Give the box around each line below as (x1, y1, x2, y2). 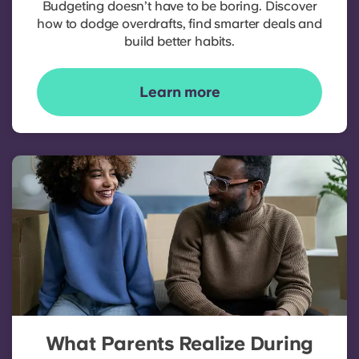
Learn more (139, 83, 220, 101)
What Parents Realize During (45, 332, 314, 356)
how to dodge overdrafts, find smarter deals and (37, 16, 322, 32)
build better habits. (124, 34, 235, 50)
